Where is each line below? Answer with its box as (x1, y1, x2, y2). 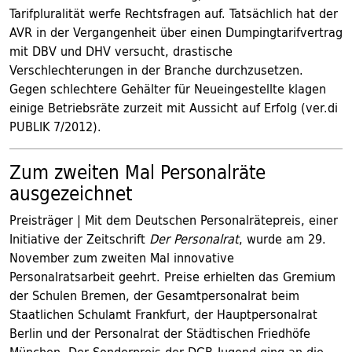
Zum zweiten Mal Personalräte (9, 156, 266, 189)
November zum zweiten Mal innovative (9, 247, 234, 269)
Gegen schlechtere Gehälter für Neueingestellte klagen (9, 78, 326, 100)
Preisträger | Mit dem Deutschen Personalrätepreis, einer (9, 209, 338, 231)
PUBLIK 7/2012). (9, 115, 101, 137)
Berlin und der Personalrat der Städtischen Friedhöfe (9, 322, 310, 344)
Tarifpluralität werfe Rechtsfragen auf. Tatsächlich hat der (9, 2, 338, 24)
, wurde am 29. (239, 228, 326, 250)
